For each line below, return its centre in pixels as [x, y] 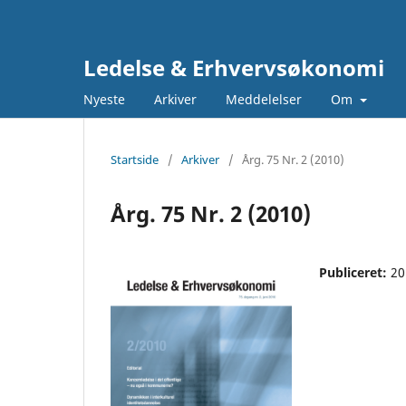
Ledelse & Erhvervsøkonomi [234, 68]
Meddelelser [264, 99]
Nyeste [104, 99]
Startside [135, 159]
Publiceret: [355, 272]
